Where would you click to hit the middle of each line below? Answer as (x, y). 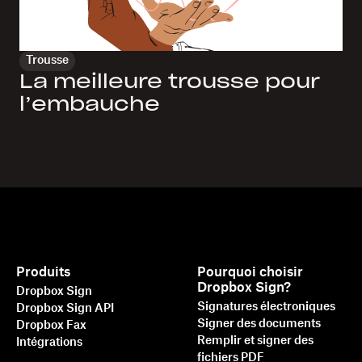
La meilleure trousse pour (170, 82)
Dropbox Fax (51, 325)
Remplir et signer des (256, 341)
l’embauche (90, 105)
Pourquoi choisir (250, 272)
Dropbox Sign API (65, 308)
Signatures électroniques (267, 307)
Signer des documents (259, 324)
